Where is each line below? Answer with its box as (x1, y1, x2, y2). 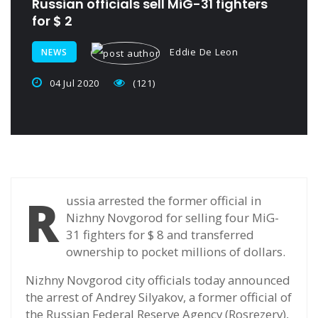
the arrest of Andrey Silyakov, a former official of (26, 288, 292, 305)
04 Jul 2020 (49, 76, 99, 89)
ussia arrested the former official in (66, 192, 261, 209)
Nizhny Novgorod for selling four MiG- (66, 209, 279, 226)
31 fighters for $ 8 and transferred (66, 226, 254, 243)
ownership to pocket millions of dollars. (66, 243, 285, 260)
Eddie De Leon (167, 45, 238, 58)
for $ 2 (32, 12, 72, 30)
